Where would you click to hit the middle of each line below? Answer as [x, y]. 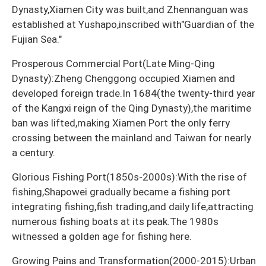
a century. [34, 152]
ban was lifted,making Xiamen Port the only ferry [121, 123]
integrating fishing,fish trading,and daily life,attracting [133, 206]
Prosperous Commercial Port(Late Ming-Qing [113, 63]
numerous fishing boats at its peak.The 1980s [115, 221]
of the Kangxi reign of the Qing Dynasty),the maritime [132, 108]
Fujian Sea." [37, 39]
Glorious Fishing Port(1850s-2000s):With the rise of [129, 177]
